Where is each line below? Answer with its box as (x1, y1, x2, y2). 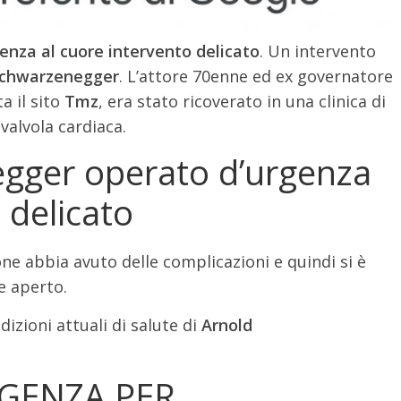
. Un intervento (260, 39, 376, 62)
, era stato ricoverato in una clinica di (98, 90, 386, 112)
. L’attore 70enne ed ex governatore (119, 64, 393, 87)
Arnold (201, 313, 252, 336)
